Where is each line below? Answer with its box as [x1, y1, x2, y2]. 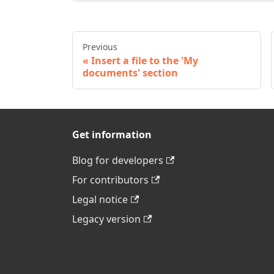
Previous [83, 40, 117, 53]
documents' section [83, 65, 178, 80]
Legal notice [72, 193, 128, 206]
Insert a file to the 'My [91, 53, 198, 67]
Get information [72, 128, 152, 141]
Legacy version [72, 212, 141, 226]
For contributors [72, 173, 149, 187]
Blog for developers [72, 154, 163, 167]
